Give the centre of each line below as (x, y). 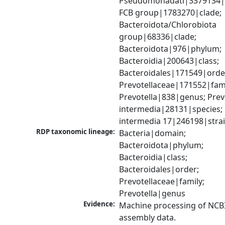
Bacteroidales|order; (159, 170)
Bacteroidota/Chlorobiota (168, 25)
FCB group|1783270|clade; (171, 13)
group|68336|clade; (158, 37)
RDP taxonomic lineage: (76, 132)
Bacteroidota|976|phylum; (171, 49)
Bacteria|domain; (153, 133)
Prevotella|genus (152, 194)
